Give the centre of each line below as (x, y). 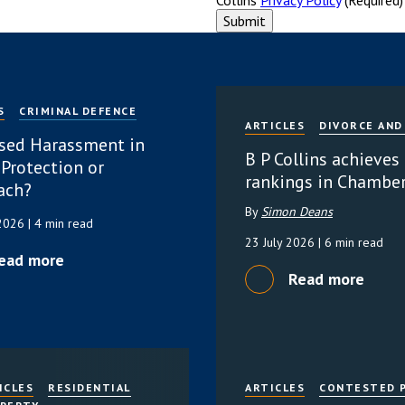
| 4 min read (61, 223)
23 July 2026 (282, 242)
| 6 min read (351, 242)
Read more (326, 279)
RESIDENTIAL (89, 387)
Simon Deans (297, 211)
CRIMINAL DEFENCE (78, 110)
